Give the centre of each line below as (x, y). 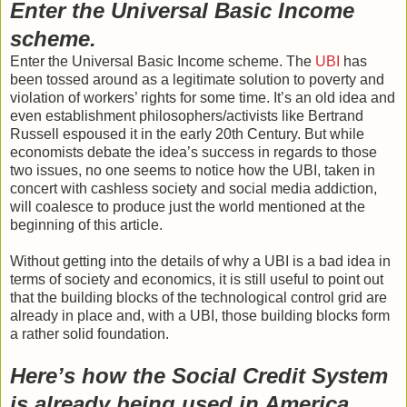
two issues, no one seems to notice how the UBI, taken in (193, 170)
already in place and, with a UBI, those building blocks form (200, 315)
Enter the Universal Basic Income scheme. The (163, 61)
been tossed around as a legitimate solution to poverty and (197, 79)
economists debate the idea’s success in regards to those (194, 152)
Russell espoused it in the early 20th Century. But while (187, 134)
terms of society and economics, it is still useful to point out (197, 279)
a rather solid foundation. (89, 333)
